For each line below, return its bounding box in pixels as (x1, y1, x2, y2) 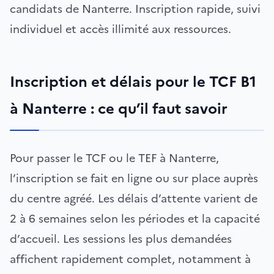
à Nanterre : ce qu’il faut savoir (10, 97, 228, 120)
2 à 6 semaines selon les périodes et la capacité (10, 210, 260, 227)
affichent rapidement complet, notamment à (10, 250, 251, 267)
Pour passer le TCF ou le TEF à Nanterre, (10, 149, 219, 166)
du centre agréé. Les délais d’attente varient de (10, 190, 257, 207)
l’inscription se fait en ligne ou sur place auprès (10, 169, 258, 187)
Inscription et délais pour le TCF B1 (10, 70, 256, 93)
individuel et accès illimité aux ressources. (10, 20, 231, 37)
